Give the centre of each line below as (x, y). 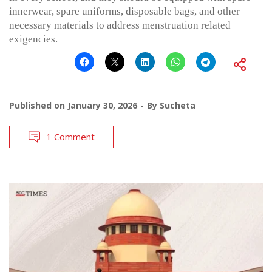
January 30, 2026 (102, 105)
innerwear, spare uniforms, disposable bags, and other (124, 11)
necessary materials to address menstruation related (120, 25)
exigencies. (33, 39)
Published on (38, 105)
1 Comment (70, 136)
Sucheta (178, 105)
